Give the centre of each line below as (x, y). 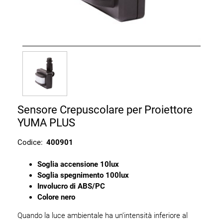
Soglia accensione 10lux (78, 164)
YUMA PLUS (46, 122)
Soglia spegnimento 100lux (83, 175)
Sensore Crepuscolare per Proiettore (105, 110)
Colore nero (56, 197)
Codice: (30, 142)
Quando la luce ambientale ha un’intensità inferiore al (103, 216)
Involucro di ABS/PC (71, 186)
